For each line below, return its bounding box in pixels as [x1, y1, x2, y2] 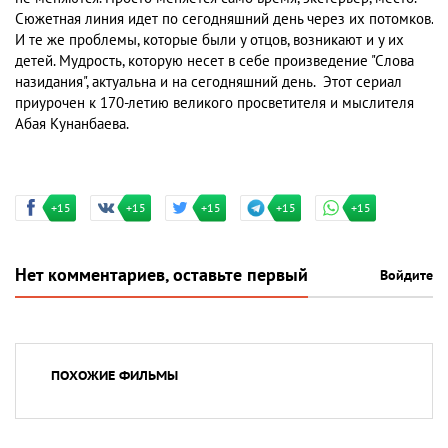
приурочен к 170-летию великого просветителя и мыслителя [15, 94, 414, 112]
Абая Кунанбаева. [15, 115, 129, 133]
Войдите [380, 267, 433, 284]
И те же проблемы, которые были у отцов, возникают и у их [15, 31, 404, 49]
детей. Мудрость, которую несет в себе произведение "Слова [15, 52, 414, 70]
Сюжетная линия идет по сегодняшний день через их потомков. [15, 10, 433, 28]
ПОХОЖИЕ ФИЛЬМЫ [51, 368, 178, 384]
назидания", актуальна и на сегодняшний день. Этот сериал [15, 73, 402, 91]
